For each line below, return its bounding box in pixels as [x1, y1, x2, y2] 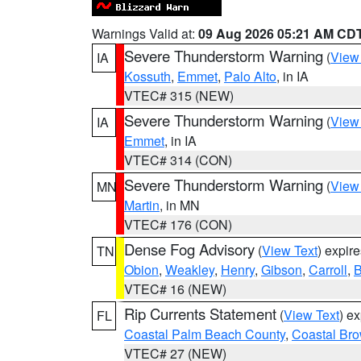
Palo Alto [224, 67, 276, 85]
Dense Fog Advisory [124, 239, 255, 259]
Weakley [165, 260, 214, 279]
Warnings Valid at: [92, 24, 198, 43]
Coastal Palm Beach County [124, 325, 285, 343]
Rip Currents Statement [124, 303, 276, 324]
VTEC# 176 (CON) [124, 215, 232, 234]
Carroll [309, 260, 347, 279]
